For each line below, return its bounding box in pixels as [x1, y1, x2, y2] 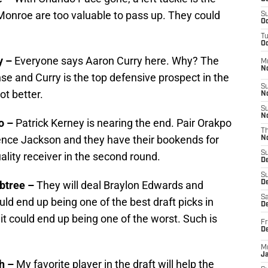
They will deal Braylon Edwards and [36, 179, 203, 192]
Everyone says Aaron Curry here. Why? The [14, 54, 219, 68]
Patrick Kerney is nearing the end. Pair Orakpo [16, 117, 232, 130]
